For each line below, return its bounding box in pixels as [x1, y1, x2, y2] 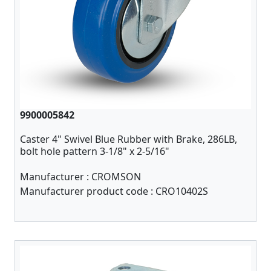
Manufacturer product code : [20, 184, 155, 198]
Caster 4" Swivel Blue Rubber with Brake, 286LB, [20, 132, 237, 146]
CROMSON [91, 170, 141, 183]
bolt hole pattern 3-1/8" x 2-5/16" [20, 145, 169, 158]
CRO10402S [155, 184, 208, 198]
